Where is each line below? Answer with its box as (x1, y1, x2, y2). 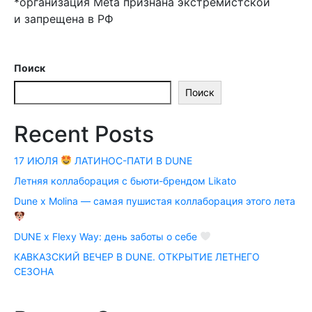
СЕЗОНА (14, 265, 54, 278)
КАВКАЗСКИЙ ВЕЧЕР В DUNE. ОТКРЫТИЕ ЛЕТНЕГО (14, 251, 260, 263)
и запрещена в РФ (14, 12, 114, 26)
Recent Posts (14, 120, 154, 148)
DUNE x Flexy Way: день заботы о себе (14, 230, 200, 242)
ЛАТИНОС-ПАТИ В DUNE (71, 154, 192, 166)
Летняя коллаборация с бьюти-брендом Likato (14, 174, 236, 187)
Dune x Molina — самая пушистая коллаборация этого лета (14, 195, 295, 208)
